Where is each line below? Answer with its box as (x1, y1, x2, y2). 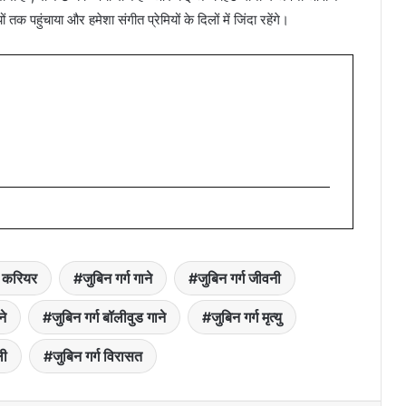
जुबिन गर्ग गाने (82, 269, 152, 288)
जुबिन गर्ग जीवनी (197, 269, 281, 288)
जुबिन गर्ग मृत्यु (211, 308, 282, 327)
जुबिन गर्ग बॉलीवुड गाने (52, 308, 166, 327)
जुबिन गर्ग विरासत (52, 347, 142, 366)
